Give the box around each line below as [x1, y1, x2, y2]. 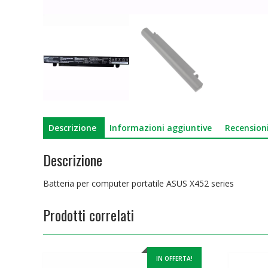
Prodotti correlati [43, 204, 134, 226]
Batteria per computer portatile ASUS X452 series [43, 178, 234, 190]
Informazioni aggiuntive [109, 121, 212, 133]
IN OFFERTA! [156, 254, 193, 263]
